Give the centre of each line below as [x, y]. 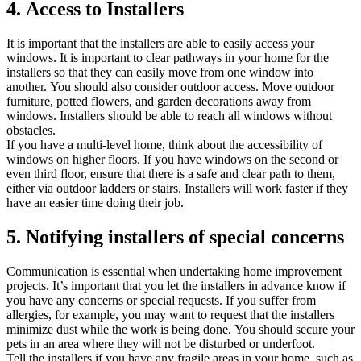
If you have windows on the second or [241, 160]
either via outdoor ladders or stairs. [94, 189]
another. [27, 87]
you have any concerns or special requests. [114, 300]
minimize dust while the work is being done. [119, 329]
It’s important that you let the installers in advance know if [199, 285]
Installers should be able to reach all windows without [196, 116]
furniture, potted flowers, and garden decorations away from [159, 102]
